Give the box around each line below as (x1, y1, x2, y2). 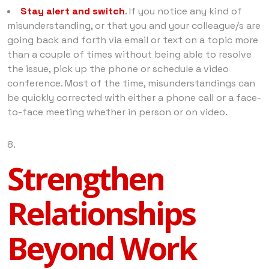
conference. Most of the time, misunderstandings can (7, 76, 255, 89)
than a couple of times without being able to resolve (7, 47, 252, 61)
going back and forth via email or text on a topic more (7, 33, 258, 46)
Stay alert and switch (20, 4, 125, 17)
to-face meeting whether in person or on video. (7, 105, 228, 118)
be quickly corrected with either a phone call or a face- (7, 91, 261, 104)
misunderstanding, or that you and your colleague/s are (7, 19, 261, 32)
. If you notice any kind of (125, 4, 242, 17)
